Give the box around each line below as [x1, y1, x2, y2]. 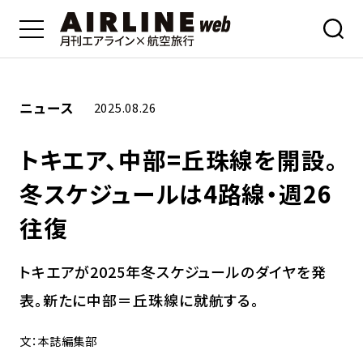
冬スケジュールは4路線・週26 [19, 177, 332, 211]
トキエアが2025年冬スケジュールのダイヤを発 [19, 260, 327, 282]
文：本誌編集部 [19, 332, 97, 349]
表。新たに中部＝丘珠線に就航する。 [19, 288, 260, 310]
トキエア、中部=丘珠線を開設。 [19, 143, 339, 177]
